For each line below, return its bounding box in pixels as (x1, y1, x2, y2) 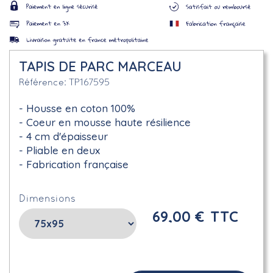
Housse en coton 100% (26, 102, 135, 115)
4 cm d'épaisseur (26, 130, 108, 143)
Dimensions (19, 195, 76, 204)
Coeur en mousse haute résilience (26, 116, 191, 129)
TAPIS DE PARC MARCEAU (19, 58, 182, 75)
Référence (19, 79, 64, 87)
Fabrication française (26, 158, 129, 171)
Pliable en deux (26, 144, 100, 157)
